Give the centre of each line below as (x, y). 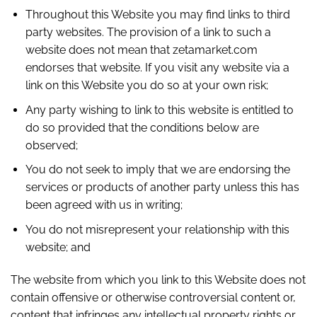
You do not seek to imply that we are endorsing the (157, 170)
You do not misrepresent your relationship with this (157, 230)
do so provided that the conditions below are (142, 127)
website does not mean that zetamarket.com (141, 50)
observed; (51, 145)
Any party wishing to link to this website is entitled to (159, 110)
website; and (58, 248)
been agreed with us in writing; (104, 205)
